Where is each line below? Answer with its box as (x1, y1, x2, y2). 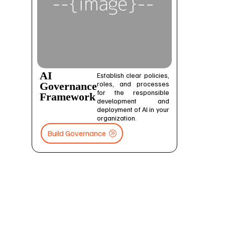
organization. (96, 114, 137, 123)
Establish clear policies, (96, 71, 169, 80)
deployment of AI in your (96, 105, 169, 114)
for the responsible (96, 88, 169, 97)
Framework (39, 91, 95, 103)
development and (96, 96, 169, 105)
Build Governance (47, 128, 106, 138)
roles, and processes (96, 79, 169, 88)
